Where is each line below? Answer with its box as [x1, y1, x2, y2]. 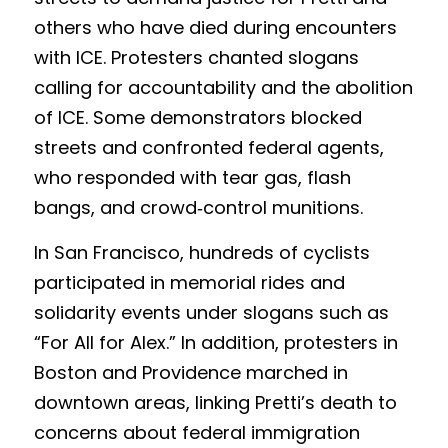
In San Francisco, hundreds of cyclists [34, 240, 370, 265]
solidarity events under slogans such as [34, 300, 389, 325]
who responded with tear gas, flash [34, 165, 351, 190]
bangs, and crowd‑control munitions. [34, 195, 363, 220]
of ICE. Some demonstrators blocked [34, 105, 362, 130]
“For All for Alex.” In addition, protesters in [34, 330, 398, 355]
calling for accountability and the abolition [34, 75, 413, 100]
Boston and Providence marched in [34, 360, 348, 385]
